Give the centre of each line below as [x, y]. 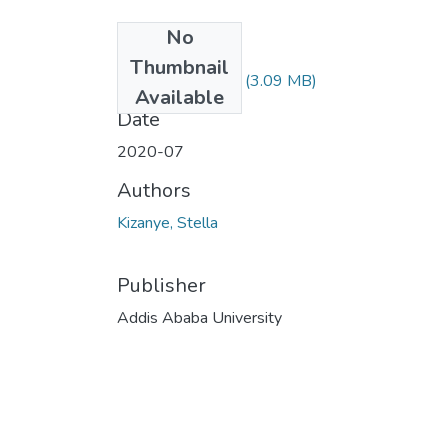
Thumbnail [179, 67]
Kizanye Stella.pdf [179, 80]
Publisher [161, 285]
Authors [154, 190]
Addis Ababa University [199, 317]
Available [179, 97]
